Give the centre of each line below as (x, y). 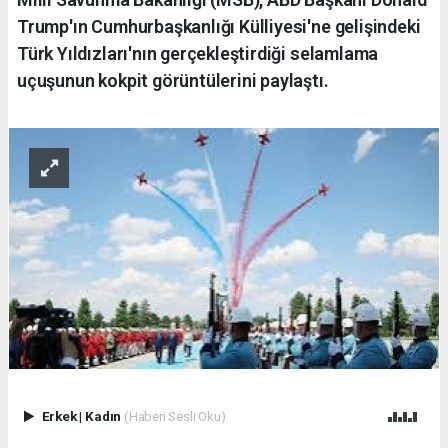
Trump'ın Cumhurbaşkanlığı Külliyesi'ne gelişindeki (219, 26)
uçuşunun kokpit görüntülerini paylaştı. (173, 80)
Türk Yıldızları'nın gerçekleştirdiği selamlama (198, 53)
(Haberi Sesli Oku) (174, 416)
